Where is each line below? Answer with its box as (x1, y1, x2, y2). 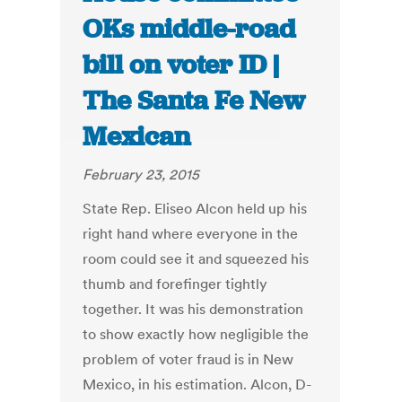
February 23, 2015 (83, 165, 200, 184)
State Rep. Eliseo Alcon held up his (83, 199, 308, 218)
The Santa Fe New (83, 83, 306, 118)
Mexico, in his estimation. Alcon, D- (83, 375, 312, 394)
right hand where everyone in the (83, 224, 299, 243)
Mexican (83, 119, 191, 154)
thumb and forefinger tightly (83, 275, 268, 293)
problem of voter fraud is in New (83, 350, 294, 369)
